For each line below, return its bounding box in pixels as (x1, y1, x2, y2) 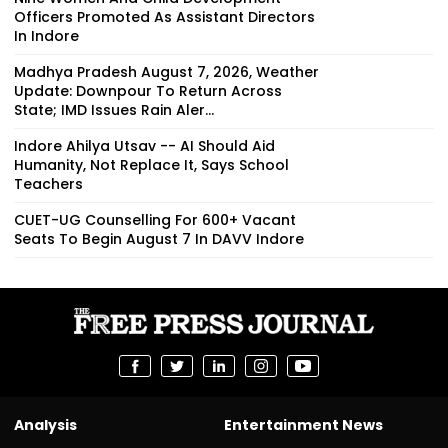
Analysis (14, 414, 77, 435)
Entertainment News (224, 414, 383, 435)
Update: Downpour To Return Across (14, 80, 282, 101)
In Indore (14, 25, 79, 46)
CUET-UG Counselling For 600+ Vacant (14, 209, 296, 230)
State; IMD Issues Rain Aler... (14, 99, 214, 120)
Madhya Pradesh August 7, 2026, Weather (14, 61, 319, 82)
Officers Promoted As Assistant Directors (14, 6, 315, 27)
